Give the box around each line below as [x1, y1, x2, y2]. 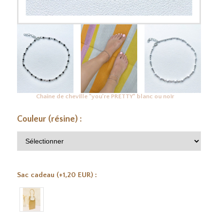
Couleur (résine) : [17, 114, 82, 124]
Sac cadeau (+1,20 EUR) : [17, 170, 97, 179]
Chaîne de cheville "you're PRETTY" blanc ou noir [36, 92, 174, 100]
